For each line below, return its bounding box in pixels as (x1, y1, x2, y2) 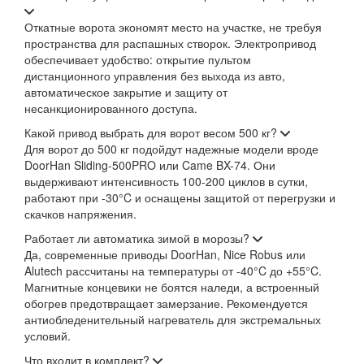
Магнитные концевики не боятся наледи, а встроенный (24, 278, 319, 295)
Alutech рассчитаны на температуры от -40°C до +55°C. (24, 262, 322, 279)
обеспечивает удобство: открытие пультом (24, 50, 251, 67)
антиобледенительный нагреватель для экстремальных (24, 310, 321, 327)
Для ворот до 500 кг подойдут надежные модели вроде (24, 140, 318, 157)
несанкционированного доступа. (24, 99, 197, 116)
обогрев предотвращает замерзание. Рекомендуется (24, 294, 308, 311)
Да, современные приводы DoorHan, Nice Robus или (24, 245, 305, 262)
